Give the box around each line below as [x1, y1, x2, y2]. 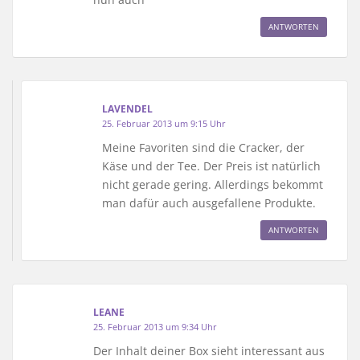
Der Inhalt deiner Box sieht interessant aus [93, 342, 325, 358]
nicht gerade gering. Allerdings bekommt [102, 176, 323, 192]
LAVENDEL [102, 101, 153, 116]
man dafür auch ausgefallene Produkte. [102, 194, 316, 211]
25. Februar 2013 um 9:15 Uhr [102, 117, 226, 129]
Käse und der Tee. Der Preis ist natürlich [102, 157, 321, 174]
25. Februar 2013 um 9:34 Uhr [93, 320, 217, 333]
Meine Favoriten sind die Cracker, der [102, 139, 305, 155]
